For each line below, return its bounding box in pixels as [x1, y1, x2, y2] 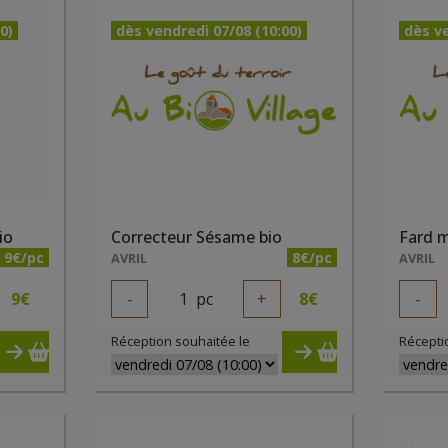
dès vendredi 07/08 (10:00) [115, 21, 302, 40]
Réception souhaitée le [110, 332, 250, 350]
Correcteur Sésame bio [110, 226, 282, 248]
